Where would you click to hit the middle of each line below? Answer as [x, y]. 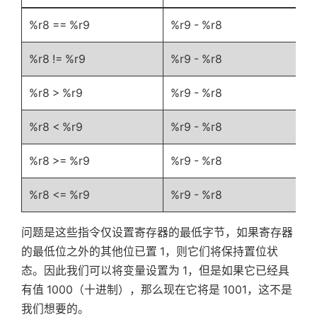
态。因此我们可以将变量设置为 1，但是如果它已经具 [155, 271]
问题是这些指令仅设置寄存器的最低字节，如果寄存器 [157, 233]
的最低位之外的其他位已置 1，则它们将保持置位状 [150, 252]
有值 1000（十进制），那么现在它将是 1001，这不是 [157, 290]
